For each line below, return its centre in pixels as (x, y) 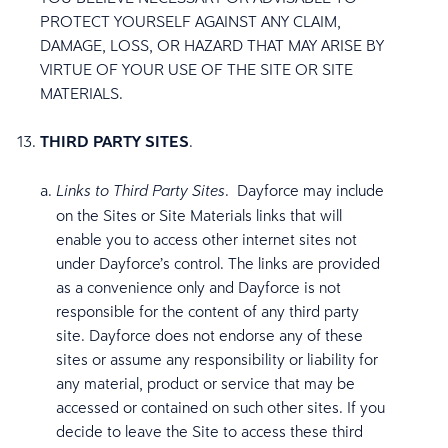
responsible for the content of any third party (207, 311)
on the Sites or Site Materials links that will (199, 215)
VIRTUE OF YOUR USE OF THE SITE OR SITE (196, 69)
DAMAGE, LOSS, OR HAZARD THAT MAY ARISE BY (212, 45)
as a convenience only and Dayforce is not (198, 287)
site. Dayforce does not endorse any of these (209, 335)
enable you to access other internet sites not (206, 239)
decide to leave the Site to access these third (209, 431)
